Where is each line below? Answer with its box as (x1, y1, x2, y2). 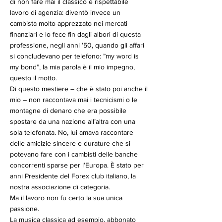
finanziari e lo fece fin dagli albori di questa (10, 30, 141, 38)
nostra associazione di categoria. (10, 183, 110, 191)
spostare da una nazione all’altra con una (10, 117, 135, 125)
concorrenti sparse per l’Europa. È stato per (10, 161, 144, 169)
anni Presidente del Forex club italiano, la (10, 172, 136, 180)
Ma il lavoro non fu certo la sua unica (10, 194, 122, 202)
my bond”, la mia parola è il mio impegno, (10, 63, 135, 71)
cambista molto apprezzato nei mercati (10, 19, 127, 27)
